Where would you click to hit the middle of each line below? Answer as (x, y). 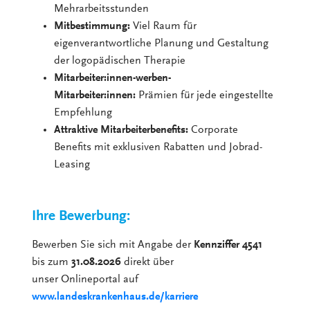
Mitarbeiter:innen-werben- (113, 78)
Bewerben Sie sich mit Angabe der (113, 245)
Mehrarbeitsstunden (103, 9)
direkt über (148, 262)
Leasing (72, 164)
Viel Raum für (164, 26)
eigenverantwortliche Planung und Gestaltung (162, 43)
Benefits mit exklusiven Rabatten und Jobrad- (158, 147)
